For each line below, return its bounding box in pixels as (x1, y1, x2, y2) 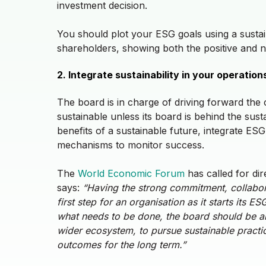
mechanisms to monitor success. (57, 138, 207, 151)
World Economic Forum (78, 167, 185, 179)
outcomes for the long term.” (57, 238, 186, 251)
